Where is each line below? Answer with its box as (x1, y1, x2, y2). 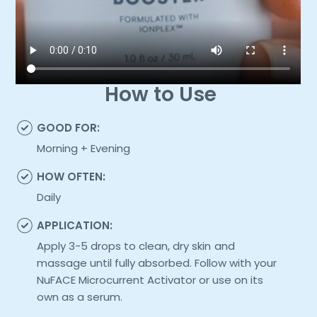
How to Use (104, 80, 217, 108)
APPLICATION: (37, 217, 113, 233)
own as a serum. (37, 289, 123, 304)
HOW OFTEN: (37, 168, 106, 184)
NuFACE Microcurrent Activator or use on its (37, 272, 264, 287)
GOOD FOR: (37, 120, 100, 135)
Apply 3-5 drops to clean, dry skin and (37, 238, 235, 253)
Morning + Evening (37, 140, 134, 156)
